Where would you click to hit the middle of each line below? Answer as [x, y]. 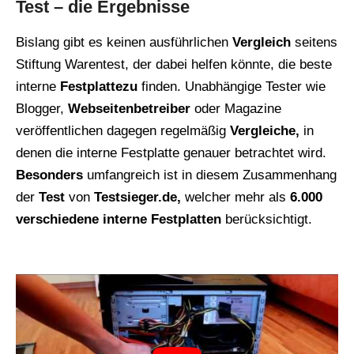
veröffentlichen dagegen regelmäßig [123, 130]
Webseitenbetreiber [129, 108]
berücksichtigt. [267, 219]
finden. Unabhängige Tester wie [232, 86]
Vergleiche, [265, 130]
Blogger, [42, 108]
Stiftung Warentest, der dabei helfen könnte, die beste [174, 64]
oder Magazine [236, 108]
